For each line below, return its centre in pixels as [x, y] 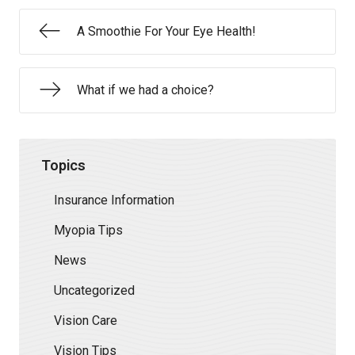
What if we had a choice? [145, 90]
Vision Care [86, 320]
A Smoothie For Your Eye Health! [166, 31]
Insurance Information [114, 200]
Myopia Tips [88, 230]
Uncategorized [94, 290]
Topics [63, 165]
